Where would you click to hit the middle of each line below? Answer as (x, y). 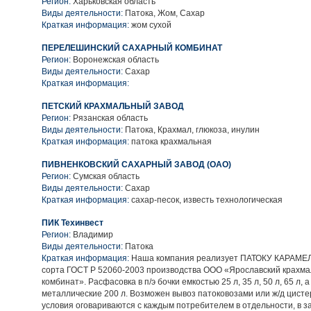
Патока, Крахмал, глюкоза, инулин (191, 130)
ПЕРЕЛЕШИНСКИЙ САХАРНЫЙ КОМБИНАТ (132, 48)
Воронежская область (116, 60)
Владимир (93, 235)
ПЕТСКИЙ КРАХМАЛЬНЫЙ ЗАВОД (113, 106)
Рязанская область (110, 118)
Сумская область (106, 176)
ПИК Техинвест (73, 223)
